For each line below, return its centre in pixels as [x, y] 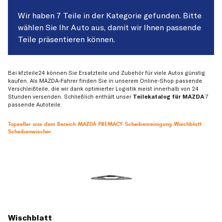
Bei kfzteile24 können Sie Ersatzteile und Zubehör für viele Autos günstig [107, 73]
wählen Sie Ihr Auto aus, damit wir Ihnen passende [110, 27]
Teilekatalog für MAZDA [168, 97]
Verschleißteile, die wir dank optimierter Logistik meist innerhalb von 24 [103, 89]
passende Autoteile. [35, 105]
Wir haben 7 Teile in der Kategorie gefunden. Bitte [110, 15]
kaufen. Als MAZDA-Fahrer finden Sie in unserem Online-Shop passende [105, 81]
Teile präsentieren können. [66, 39]
